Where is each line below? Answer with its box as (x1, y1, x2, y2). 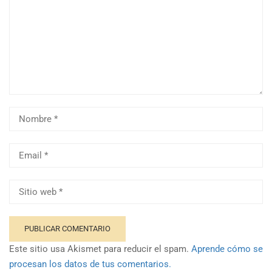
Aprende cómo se (191, 243, 263, 254)
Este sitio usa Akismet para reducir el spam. (9, 243, 191, 254)
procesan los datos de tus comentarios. (9, 258, 171, 270)
